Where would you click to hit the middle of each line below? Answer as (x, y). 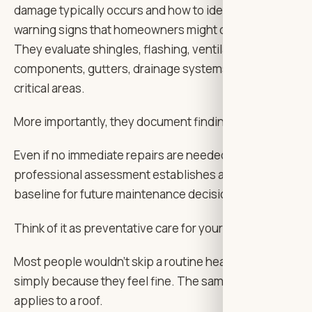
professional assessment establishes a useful (137, 175)
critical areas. (49, 88)
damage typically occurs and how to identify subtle (149, 10)
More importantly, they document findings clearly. (146, 122)
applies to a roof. (58, 301)
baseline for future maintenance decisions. (129, 194)
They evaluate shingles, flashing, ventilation (132, 49)
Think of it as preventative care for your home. (136, 228)
